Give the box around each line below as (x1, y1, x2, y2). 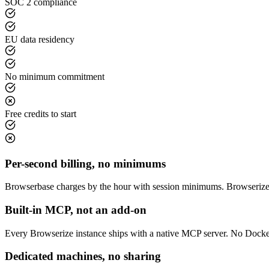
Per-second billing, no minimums (5, 157, 166, 170)
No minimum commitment (5, 71, 104, 82)
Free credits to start (5, 108, 76, 119)
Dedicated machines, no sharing (5, 250, 161, 263)
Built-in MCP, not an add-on (5, 204, 147, 217)
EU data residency (5, 34, 74, 44)
